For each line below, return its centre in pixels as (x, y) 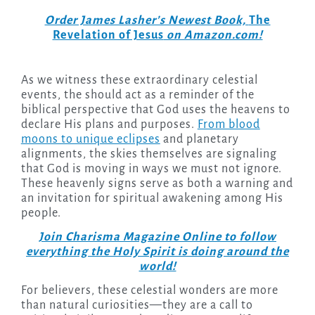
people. (41, 213)
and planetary (199, 139)
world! (157, 266)
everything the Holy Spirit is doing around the (157, 251)
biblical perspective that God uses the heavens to (155, 109)
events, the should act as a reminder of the (137, 95)
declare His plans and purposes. (109, 124)
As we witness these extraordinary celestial (139, 80)
